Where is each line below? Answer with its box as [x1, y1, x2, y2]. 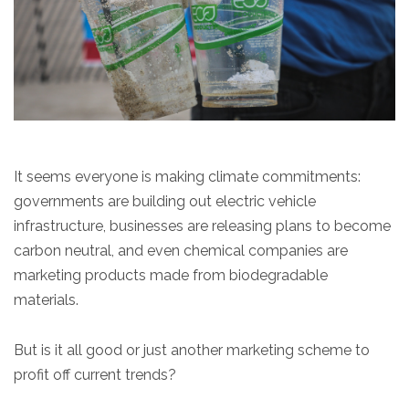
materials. [14, 291, 79, 309]
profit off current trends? [14, 366, 176, 384]
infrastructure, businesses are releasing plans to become [14, 217, 391, 236]
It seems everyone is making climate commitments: [14, 168, 361, 186]
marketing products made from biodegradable [14, 267, 328, 285]
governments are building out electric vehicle [14, 193, 316, 211]
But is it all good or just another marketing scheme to [14, 341, 370, 360]
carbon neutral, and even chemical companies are [14, 242, 348, 260]
